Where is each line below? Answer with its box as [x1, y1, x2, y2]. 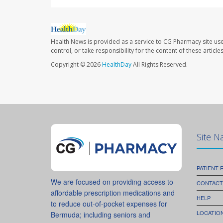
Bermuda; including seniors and [51, 210, 150, 220]
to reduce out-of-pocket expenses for [51, 199, 167, 209]
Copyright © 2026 [51, 60, 102, 69]
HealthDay [102, 60, 131, 69]
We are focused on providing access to [51, 177, 173, 187]
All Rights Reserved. [131, 60, 188, 69]
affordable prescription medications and [51, 188, 175, 198]
